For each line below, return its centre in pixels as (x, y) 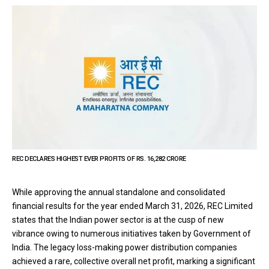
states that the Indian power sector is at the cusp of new (118, 220)
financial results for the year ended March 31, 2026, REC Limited (132, 206)
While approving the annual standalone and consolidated (119, 192)
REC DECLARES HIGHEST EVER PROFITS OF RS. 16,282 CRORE (99, 159)
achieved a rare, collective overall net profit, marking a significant (134, 261)
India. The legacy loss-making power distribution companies (125, 248)
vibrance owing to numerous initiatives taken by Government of (131, 234)
